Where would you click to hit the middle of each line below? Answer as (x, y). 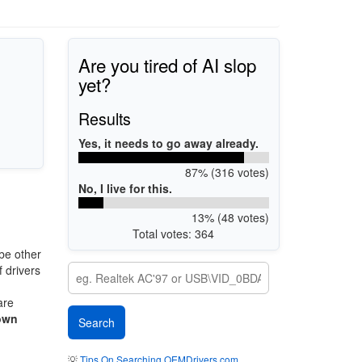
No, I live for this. (125, 188)
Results (105, 118)
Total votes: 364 (174, 233)
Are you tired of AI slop (167, 64)
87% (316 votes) (227, 172)
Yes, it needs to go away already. (168, 143)
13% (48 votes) (230, 217)
